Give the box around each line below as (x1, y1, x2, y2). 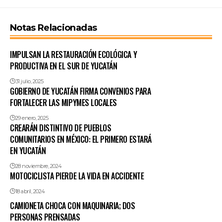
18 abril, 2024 (15, 188, 45, 195)
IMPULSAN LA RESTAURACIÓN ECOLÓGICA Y (10, 49, 137, 61)
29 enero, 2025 (15, 114, 49, 122)
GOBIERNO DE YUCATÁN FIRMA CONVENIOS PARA (10, 85, 151, 98)
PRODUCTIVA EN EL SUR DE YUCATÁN (10, 60, 117, 72)
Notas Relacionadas (10, 22, 97, 34)
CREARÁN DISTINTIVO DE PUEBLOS (10, 122, 111, 134)
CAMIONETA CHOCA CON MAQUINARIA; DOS (10, 200, 135, 212)
